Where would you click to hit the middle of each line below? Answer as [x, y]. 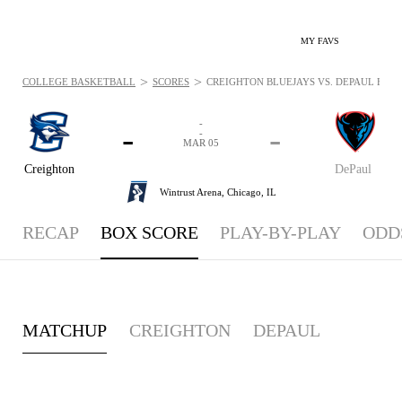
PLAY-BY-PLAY [280, 232]
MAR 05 [201, 143]
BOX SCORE [149, 232]
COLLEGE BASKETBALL [79, 82]
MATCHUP [65, 330]
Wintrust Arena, [193, 192]
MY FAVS [320, 41]
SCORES [171, 82]
